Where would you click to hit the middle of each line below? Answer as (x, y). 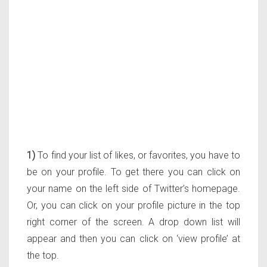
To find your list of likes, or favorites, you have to (138, 156)
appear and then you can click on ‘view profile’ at (133, 239)
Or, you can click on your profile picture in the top (133, 206)
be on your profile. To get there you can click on (133, 172)
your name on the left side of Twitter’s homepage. (133, 189)
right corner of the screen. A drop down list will (133, 222)
